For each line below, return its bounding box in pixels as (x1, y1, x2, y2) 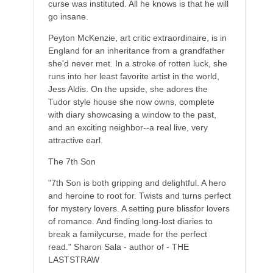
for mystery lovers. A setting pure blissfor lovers (48, 204, 230, 214)
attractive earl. (48, 135, 103, 146)
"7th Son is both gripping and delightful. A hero (48, 178, 226, 188)
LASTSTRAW (48, 255, 99, 265)
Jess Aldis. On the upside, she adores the (48, 84, 208, 94)
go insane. (48, 12, 88, 22)
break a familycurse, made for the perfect (48, 229, 207, 239)
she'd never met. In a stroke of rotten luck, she (48, 58, 227, 69)
